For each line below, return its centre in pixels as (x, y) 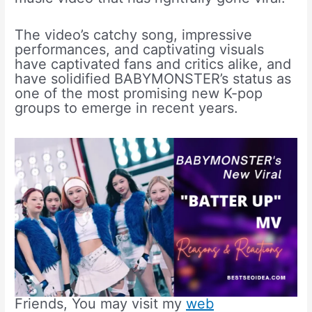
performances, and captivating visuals (140, 49)
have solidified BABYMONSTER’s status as (153, 78)
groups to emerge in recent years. (127, 108)
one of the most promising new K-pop (139, 93)
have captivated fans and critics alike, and (153, 64)
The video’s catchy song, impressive (134, 34)
